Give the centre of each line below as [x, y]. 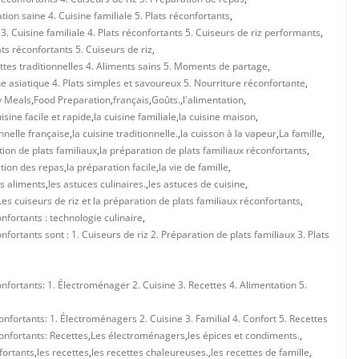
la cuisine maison [217, 116]
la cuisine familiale [135, 116]
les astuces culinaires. [97, 184]
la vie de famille [194, 167]
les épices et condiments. [244, 335]
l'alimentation [213, 99]
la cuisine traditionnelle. [125, 133]
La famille [301, 133]
